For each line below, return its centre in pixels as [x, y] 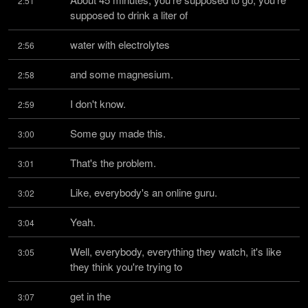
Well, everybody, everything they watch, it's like [176, 251]
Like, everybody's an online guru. [144, 192]
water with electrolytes [120, 44]
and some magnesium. [122, 74]
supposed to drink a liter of [129, 15]
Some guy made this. [118, 133]
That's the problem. [113, 163]
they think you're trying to [126, 266]
